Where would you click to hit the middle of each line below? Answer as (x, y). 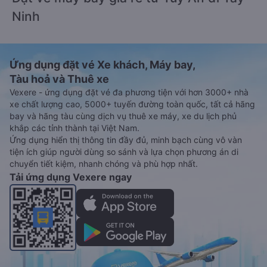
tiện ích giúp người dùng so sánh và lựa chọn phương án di (124, 151)
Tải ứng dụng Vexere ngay (71, 177)
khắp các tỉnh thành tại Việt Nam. (74, 128)
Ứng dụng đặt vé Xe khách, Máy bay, (103, 64)
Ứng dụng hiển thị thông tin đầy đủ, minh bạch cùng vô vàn (126, 139)
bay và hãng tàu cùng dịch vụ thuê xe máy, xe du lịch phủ (123, 116)
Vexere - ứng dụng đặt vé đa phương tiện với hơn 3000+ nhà (129, 92)
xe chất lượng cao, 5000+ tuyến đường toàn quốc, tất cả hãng (132, 104)
